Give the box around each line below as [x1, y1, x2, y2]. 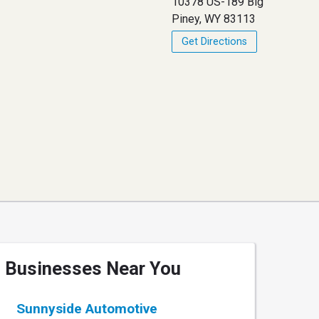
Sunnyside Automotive [16, 300, 157, 318]
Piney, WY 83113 [172, 11, 256, 26]
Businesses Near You [5, 258, 181, 280]
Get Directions [182, 35, 248, 48]
